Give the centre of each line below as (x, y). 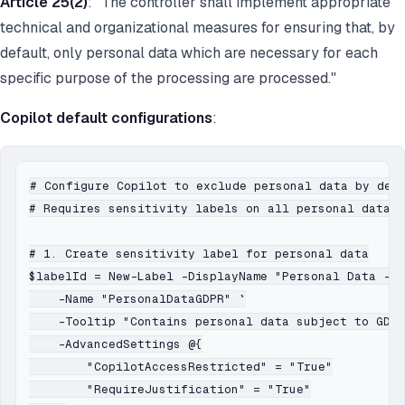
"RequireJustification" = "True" (170, 390)
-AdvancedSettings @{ (116, 344)
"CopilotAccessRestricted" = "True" (181, 367)
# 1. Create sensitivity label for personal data (199, 254)
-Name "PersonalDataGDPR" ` (137, 299)
